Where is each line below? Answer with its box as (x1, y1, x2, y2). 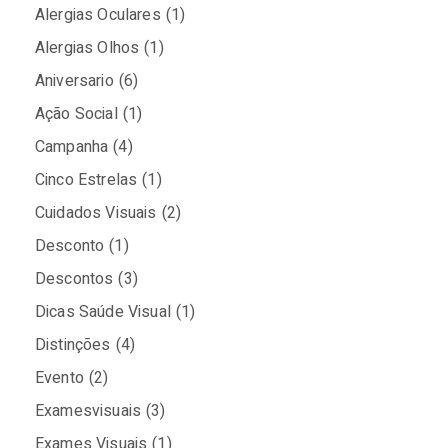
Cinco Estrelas (35, 168, 138, 193)
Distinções (35, 333, 111, 358)
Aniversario (35, 69, 114, 94)
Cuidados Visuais (35, 201, 157, 226)
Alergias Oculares (35, 3, 161, 28)
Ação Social (35, 102, 118, 127)
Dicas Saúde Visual (35, 300, 171, 325)
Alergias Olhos (35, 36, 140, 61)
